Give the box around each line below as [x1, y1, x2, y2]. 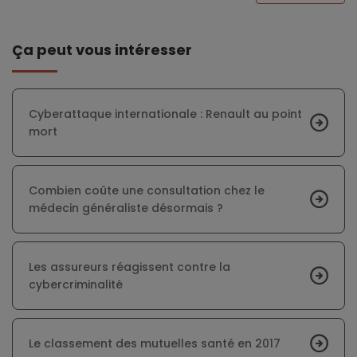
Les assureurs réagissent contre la [29, 258, 230, 275]
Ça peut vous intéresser [23, 39, 192, 60]
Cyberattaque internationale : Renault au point [29, 105, 302, 122]
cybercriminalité [29, 276, 123, 292]
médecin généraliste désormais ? [29, 199, 223, 216]
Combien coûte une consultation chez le [29, 182, 265, 198]
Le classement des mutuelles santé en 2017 [29, 335, 280, 351]
